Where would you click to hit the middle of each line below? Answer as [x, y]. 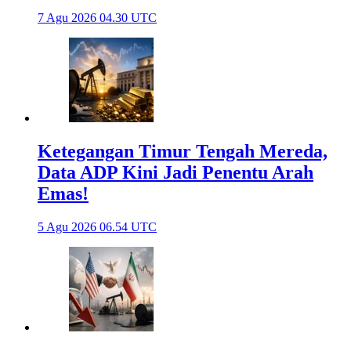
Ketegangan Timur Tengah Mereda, [183, 152]
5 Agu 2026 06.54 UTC [97, 227]
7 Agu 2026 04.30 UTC [97, 18]
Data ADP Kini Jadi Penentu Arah [175, 173]
